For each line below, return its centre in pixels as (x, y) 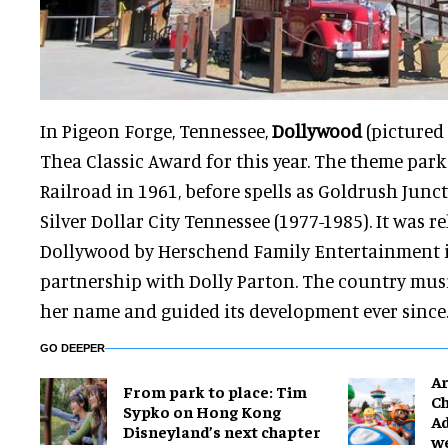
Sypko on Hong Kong (202, 411)
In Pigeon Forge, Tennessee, (156, 131)
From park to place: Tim (215, 391)
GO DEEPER (72, 348)
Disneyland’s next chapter (222, 431)
